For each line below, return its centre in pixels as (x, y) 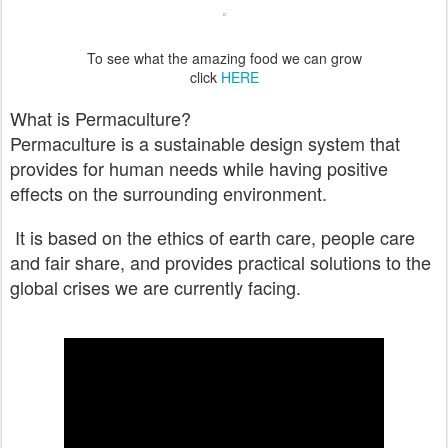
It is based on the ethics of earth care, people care (212, 237)
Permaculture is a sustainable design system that (205, 143)
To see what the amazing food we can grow (224, 58)
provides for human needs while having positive (199, 168)
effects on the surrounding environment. (168, 193)
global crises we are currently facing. (155, 287)
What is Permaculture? (100, 118)
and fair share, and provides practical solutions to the (220, 262)
